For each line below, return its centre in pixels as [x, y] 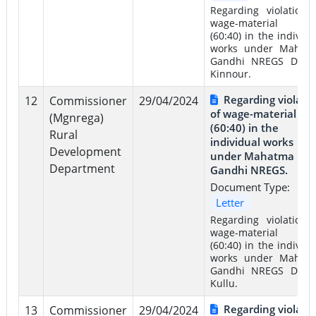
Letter [230, 202]
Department [82, 168]
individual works [251, 141]
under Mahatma [252, 156]
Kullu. [224, 283]
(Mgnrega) [76, 117]
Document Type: [250, 187]
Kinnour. [230, 73]
